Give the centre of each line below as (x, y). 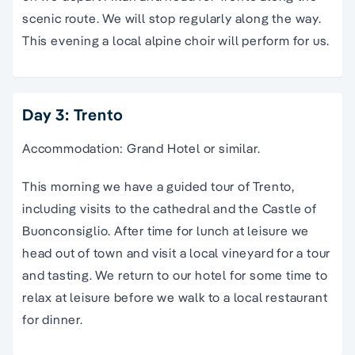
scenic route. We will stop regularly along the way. (172, 18)
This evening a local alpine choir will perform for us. (176, 40)
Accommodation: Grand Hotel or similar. (141, 148)
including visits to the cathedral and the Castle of (170, 208)
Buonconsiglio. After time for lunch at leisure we (166, 230)
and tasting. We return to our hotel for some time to (175, 275)
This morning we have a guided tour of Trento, (158, 186)
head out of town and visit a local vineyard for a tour (177, 252)
